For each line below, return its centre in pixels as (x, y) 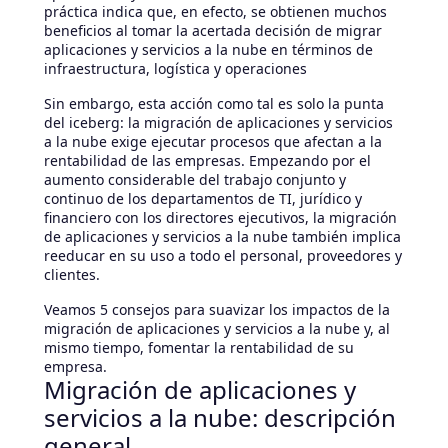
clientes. (72, 274)
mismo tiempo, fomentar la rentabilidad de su (199, 347)
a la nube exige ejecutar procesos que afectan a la (213, 141)
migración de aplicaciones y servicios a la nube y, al (217, 328)
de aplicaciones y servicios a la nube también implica (222, 236)
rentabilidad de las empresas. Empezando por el (207, 160)
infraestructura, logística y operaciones (175, 68)
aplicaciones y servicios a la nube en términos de (208, 49)
